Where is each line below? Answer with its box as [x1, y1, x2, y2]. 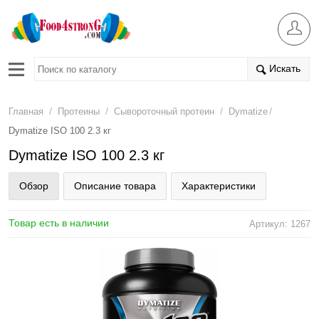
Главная [9, 106, 43, 117]
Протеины [58, 106, 100, 117]
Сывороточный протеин [114, 106, 214, 117]
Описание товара [74, 180, 156, 192]
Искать [266, 63, 300, 75]
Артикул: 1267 [249, 219, 310, 229]
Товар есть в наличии [9, 217, 109, 229]
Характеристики [182, 180, 256, 192]
